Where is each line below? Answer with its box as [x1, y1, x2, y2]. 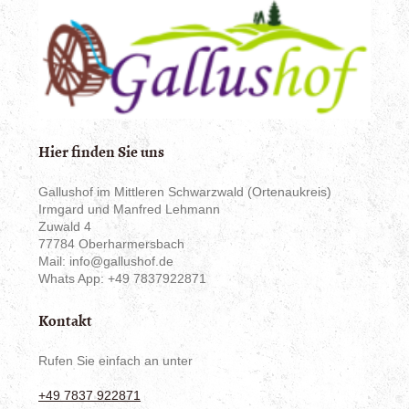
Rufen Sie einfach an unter [38, 353, 193, 369]
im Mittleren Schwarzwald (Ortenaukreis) [93, 184, 331, 200]
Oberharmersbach [75, 236, 184, 252]
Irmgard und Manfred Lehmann [38, 202, 220, 217]
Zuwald [38, 219, 80, 235]
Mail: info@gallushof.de [38, 254, 173, 269]
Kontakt [38, 308, 92, 332]
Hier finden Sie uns [38, 139, 164, 163]
